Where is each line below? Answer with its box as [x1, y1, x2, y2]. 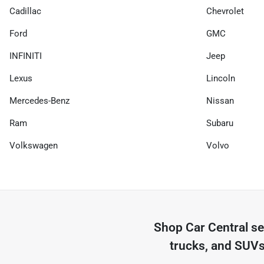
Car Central [186, 220, 249, 235]
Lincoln [206, 73, 235, 84]
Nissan [206, 95, 234, 106]
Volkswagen [9, 140, 58, 151]
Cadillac [9, 6, 41, 16]
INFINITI [9, 51, 42, 61]
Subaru [206, 118, 233, 128]
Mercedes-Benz [9, 95, 70, 106]
